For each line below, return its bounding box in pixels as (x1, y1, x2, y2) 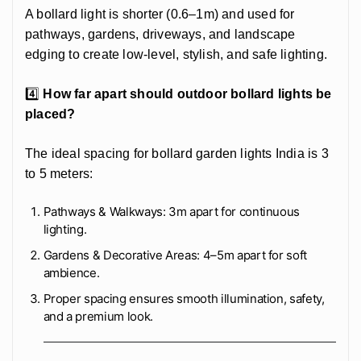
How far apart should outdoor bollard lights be (43, 86, 332, 101)
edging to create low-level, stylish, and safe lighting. (25, 47, 328, 61)
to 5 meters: (25, 166, 93, 180)
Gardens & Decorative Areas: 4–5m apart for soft (43, 247, 308, 263)
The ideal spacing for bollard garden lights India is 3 (25, 146, 329, 160)
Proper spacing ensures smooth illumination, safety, (43, 290, 325, 306)
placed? (25, 106, 76, 121)
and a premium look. (43, 308, 153, 324)
